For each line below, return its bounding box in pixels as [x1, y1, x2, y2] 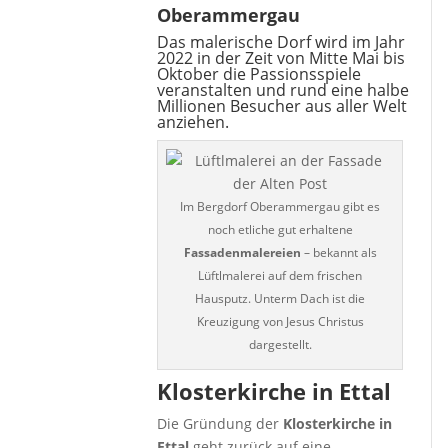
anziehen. [157, 111, 230, 133]
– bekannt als [300, 244, 377, 261]
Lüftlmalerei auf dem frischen [198, 267, 363, 284]
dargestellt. [248, 336, 312, 353]
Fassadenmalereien [183, 244, 301, 261]
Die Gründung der [157, 414, 284, 433]
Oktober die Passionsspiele [157, 63, 362, 85]
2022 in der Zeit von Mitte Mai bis [157, 47, 406, 69]
